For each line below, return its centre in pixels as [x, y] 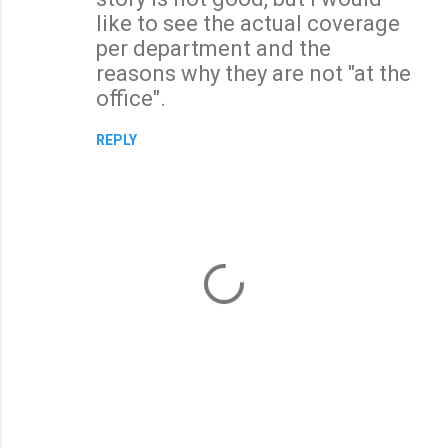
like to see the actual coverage [248, 23]
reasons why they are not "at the [253, 73]
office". [131, 98]
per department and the [213, 48]
